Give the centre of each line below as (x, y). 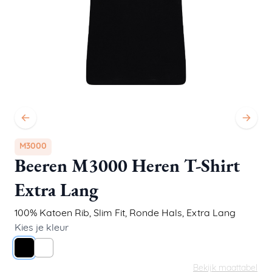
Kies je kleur (42, 229)
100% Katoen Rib (52, 214)
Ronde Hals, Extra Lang (182, 214)
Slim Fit (109, 214)
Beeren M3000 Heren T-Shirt (127, 168)
